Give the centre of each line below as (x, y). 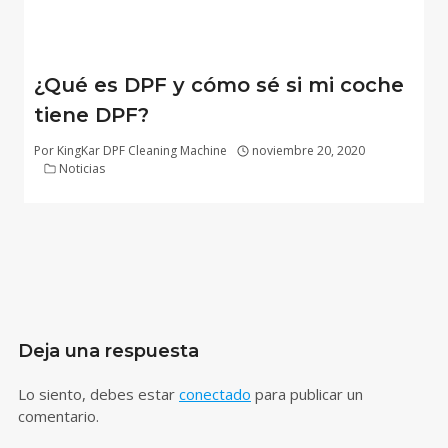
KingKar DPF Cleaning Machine (142, 150)
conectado (215, 393)
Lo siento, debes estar (98, 393)
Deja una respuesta (108, 350)
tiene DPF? (91, 114)
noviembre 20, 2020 (309, 150)
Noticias (82, 168)
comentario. (58, 415)
